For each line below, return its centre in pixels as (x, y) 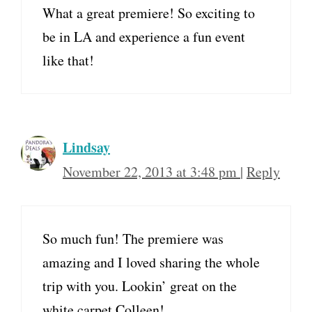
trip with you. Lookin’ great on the (140, 286)
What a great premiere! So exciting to (149, 13)
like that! (68, 61)
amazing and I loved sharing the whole (151, 263)
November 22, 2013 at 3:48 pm (151, 172)
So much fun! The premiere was (133, 239)
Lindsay (86, 148)
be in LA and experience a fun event (144, 37)
